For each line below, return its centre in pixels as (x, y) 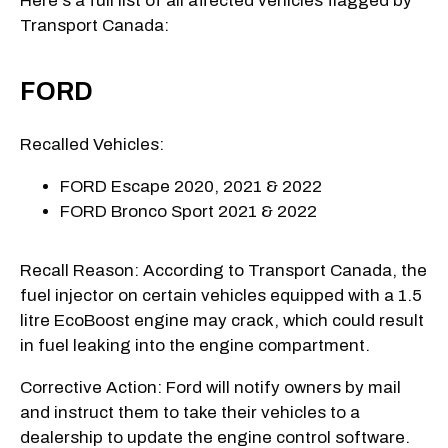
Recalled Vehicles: (92, 144)
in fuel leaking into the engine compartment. (195, 345)
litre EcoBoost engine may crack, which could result (222, 320)
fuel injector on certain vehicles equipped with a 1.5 (221, 295)
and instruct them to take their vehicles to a (190, 412)
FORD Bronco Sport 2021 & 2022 (188, 211)
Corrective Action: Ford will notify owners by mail (210, 387)
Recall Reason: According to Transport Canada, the (223, 270)
